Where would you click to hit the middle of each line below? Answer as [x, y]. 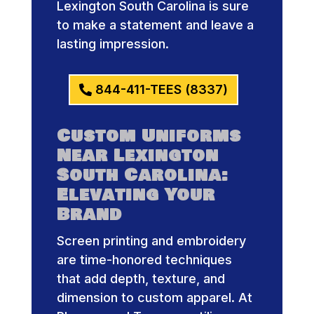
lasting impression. [112, 43]
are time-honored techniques [144, 260]
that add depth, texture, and [141, 279]
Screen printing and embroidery [151, 241]
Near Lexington [137, 156]
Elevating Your [136, 195]
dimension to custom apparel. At [154, 298]
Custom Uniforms [149, 136]
